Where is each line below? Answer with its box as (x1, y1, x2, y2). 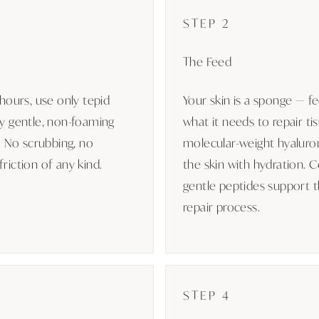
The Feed (183, 52, 232, 70)
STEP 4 (183, 286, 231, 303)
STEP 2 (183, 14, 230, 31)
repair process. (183, 197, 261, 215)
